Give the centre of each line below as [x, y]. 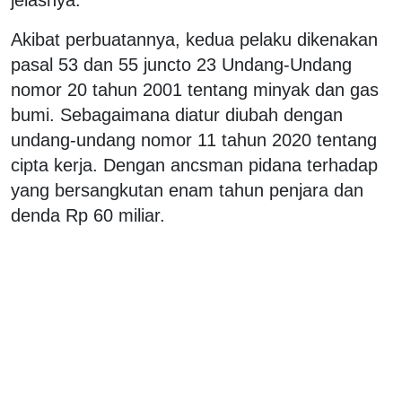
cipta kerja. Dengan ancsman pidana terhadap [194, 165]
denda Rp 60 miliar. [88, 215]
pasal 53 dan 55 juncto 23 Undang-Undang [181, 64]
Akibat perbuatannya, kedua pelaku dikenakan [194, 39]
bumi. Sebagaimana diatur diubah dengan [177, 114]
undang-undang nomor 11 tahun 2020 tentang [194, 140]
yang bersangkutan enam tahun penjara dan [187, 190]
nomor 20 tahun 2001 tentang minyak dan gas [195, 89]
